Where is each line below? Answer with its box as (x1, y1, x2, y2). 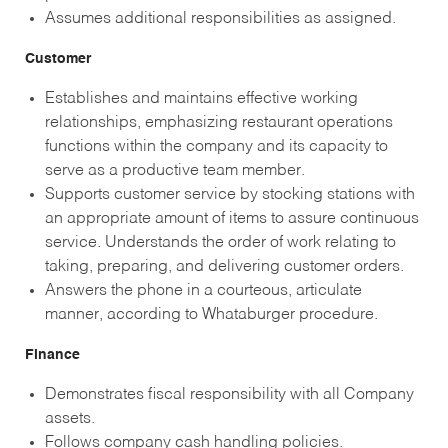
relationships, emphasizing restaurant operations (44, 114, 393, 131)
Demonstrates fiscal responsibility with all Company (44, 386, 414, 403)
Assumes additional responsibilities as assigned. (44, 10, 396, 27)
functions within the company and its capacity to (44, 138, 388, 155)
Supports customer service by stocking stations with (44, 186, 415, 203)
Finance (24, 347, 80, 362)
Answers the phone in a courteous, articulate (44, 282, 362, 299)
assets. (44, 410, 95, 427)
